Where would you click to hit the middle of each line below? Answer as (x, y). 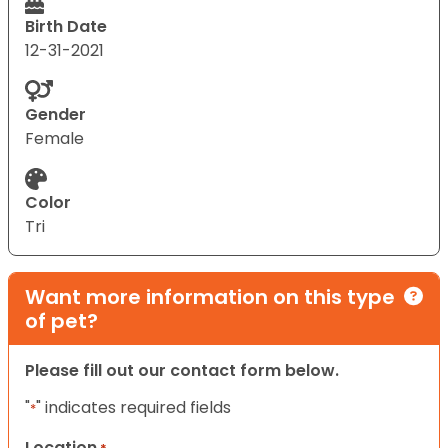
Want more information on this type (210, 296)
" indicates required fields (133, 407)
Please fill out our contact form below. (182, 370)
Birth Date (66, 26)
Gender (55, 114)
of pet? (61, 320)
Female (54, 138)
